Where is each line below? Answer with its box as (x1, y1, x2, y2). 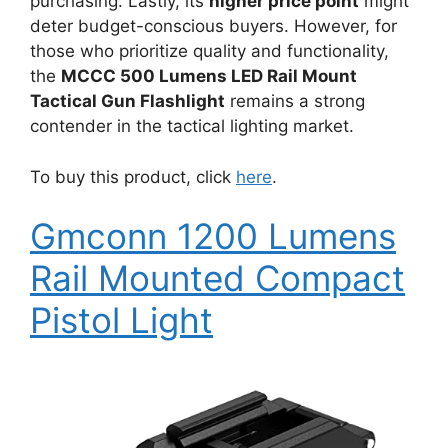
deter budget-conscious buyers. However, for (30, 16, 397, 36)
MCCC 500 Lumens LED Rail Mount (61, 66, 357, 86)
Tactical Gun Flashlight (30, 91, 225, 111)
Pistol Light (30, 299, 213, 341)
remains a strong (225, 91, 365, 111)
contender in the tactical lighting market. (30, 116, 354, 136)
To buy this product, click (30, 166, 236, 187)
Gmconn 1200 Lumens (30, 215, 396, 257)
